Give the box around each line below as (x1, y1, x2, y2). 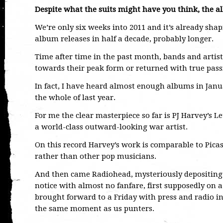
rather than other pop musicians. (35, 152, 156, 161)
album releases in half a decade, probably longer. (35, 34, 214, 43)
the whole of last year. (35, 93, 115, 102)
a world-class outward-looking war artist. (35, 122, 188, 131)
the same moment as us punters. (35, 204, 154, 213)
